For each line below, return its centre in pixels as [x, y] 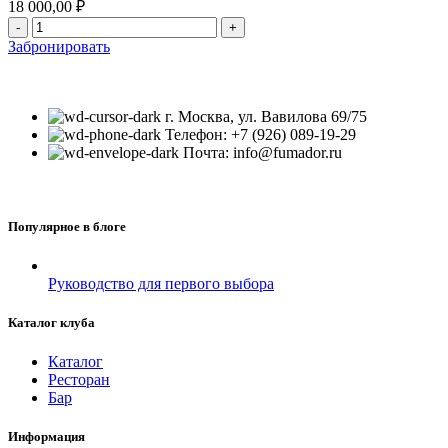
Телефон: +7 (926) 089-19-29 [260, 135]
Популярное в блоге [67, 226]
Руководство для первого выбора [161, 283]
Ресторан [79, 380]
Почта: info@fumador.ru [262, 153]
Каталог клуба [51, 322]
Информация [46, 437]
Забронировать [59, 47]
